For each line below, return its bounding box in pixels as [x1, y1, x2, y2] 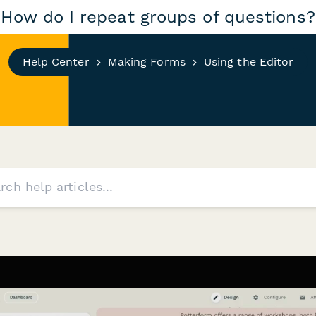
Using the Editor [203, 55, 294, 68]
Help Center [22, 55, 90, 68]
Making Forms [107, 55, 186, 68]
